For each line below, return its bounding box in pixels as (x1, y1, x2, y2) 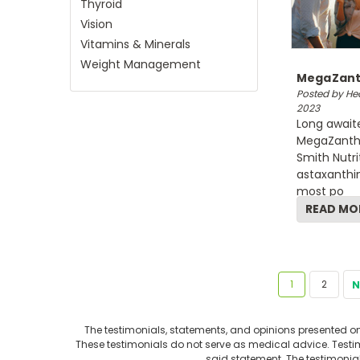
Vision (80, 16, 112, 32)
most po (296, 183, 344, 199)
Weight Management (80, 56, 201, 72)
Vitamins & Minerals (80, 36, 190, 52)
